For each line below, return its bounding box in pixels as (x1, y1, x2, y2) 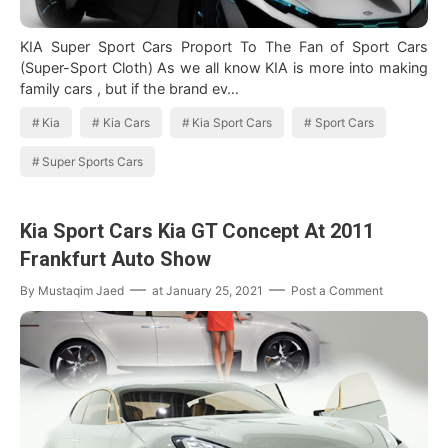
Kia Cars (102, 115, 150, 131)
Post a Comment (291, 283, 383, 299)
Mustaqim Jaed (38, 283, 124, 299)
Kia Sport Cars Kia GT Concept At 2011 (20, 219, 374, 244)
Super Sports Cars (42, 154, 144, 170)
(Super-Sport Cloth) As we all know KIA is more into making (20, 59, 293, 77)
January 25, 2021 (166, 283, 263, 299)
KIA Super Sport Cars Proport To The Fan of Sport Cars (20, 38, 428, 56)
